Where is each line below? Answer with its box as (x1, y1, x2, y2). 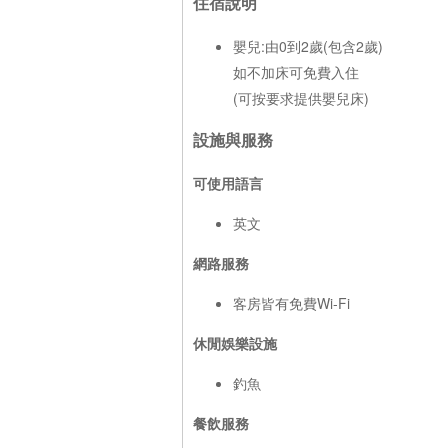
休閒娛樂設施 (193, 332, 277, 353)
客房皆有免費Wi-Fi (233, 292, 350, 313)
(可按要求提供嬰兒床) (233, 87, 369, 108)
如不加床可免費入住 (233, 61, 359, 82)
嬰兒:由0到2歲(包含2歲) (233, 35, 383, 56)
